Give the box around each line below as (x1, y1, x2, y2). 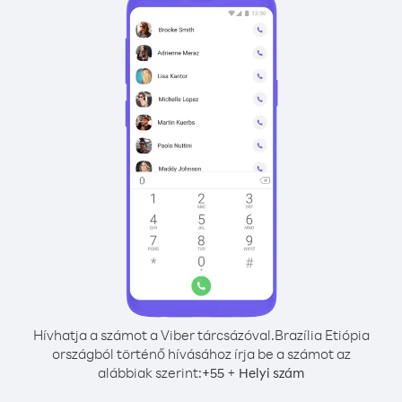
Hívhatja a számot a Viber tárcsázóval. (32, 326, 275, 344)
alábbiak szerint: (98, 363, 202, 381)
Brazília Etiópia (274, 326, 370, 344)
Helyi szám (239, 364, 304, 381)
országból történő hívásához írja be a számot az (51, 345, 351, 363)
